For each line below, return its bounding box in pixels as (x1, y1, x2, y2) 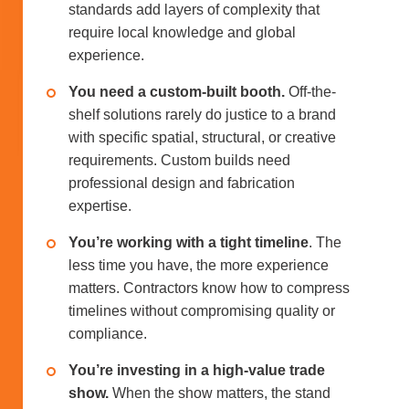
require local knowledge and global (68, 24, 296, 40)
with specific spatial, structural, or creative (68, 129, 336, 145)
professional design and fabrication (68, 174, 295, 191)
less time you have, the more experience (68, 257, 329, 273)
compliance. (68, 325, 147, 341)
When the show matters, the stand (112, 384, 330, 401)
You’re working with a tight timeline (68, 234, 309, 250)
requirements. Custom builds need (68, 152, 290, 168)
